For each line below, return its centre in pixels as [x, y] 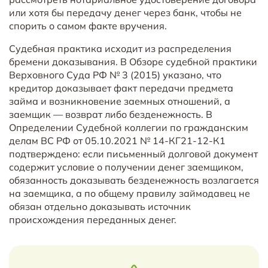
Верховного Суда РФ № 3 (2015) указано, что [115, 74]
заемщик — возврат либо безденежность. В [111, 114]
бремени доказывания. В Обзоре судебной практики [133, 61]
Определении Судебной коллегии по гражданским [129, 127]
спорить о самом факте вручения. [88, 25]
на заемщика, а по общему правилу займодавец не [130, 193]
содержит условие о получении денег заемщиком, [126, 167]
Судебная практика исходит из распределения [120, 48]
